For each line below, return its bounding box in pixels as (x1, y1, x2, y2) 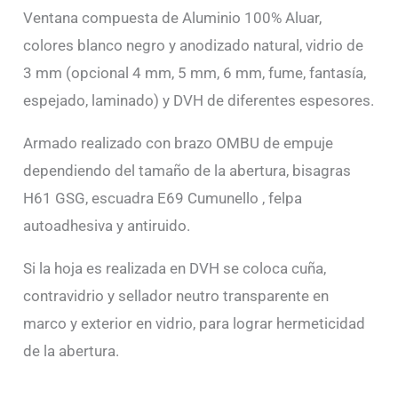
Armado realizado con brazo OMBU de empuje (23, 134, 334, 153)
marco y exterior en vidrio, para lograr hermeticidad (23, 314, 366, 333)
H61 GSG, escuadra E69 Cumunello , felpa (23, 189, 303, 208)
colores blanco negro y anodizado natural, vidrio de (23, 36, 364, 55)
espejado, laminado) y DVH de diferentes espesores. (23, 92, 375, 110)
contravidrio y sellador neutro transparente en (23, 287, 330, 306)
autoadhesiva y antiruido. (23, 217, 191, 235)
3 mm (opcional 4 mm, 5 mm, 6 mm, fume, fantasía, (23, 64, 367, 83)
